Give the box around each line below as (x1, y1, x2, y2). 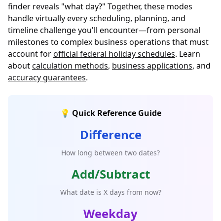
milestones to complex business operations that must (8, 37, 209, 47)
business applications (112, 60, 192, 71)
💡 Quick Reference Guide (60, 108, 161, 118)
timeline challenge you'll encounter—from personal (8, 25, 200, 36)
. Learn (175, 48, 200, 59)
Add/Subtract (71, 166, 150, 182)
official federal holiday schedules (53, 48, 175, 59)
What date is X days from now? (60, 187, 161, 197)
